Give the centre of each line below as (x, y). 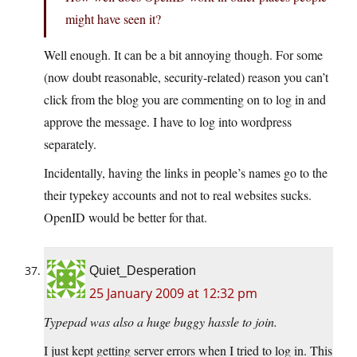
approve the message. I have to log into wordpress (168, 122)
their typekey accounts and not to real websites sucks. (178, 195)
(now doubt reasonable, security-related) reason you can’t (186, 77)
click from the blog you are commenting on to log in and (185, 100)
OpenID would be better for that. (126, 218)
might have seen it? (113, 19)
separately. (70, 144)
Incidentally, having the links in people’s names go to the (186, 173)
